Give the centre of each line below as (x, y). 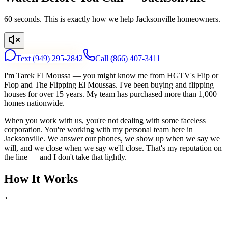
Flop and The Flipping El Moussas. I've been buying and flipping (109, 85)
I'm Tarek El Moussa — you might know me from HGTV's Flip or (111, 76)
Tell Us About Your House (58, 220)
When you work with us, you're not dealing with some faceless (105, 121)
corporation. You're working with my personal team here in (98, 130)
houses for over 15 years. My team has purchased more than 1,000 (110, 94)
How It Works (41, 178)
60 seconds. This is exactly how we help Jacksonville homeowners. (112, 19)
